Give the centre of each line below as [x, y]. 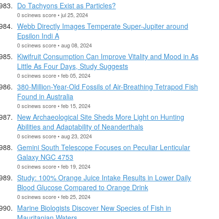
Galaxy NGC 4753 [45, 157]
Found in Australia [45, 96]
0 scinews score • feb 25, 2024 [54, 196]
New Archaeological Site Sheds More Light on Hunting [101, 117]
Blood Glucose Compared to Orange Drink [83, 187]
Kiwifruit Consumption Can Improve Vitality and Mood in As [108, 56]
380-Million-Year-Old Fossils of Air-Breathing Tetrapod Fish [108, 86]
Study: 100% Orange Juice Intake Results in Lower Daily [104, 177]
